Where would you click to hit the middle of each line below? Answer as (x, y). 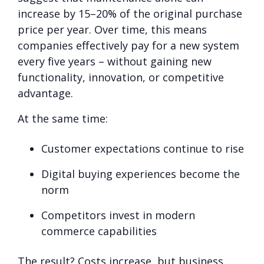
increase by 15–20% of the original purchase (130, 13)
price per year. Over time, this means (112, 29)
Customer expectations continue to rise (143, 148)
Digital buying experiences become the (141, 174)
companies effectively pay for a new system (128, 45)
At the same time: (63, 118)
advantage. (45, 93)
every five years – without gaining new (115, 61)
